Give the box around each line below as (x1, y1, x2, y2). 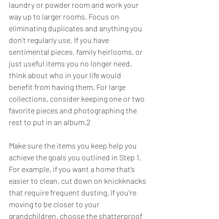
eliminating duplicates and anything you (9, 23, 144, 33)
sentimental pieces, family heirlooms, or (9, 47, 144, 57)
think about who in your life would (9, 70, 123, 80)
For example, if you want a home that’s (9, 164, 136, 174)
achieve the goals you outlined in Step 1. (9, 153, 143, 162)
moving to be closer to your (9, 199, 101, 209)
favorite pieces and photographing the (9, 106, 138, 115)
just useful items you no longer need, (9, 59, 133, 68)
